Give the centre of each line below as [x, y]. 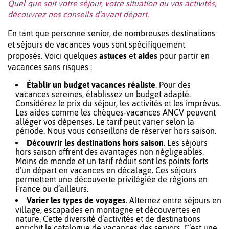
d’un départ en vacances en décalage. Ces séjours [106, 170]
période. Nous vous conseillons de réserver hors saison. [116, 131]
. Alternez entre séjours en [174, 201]
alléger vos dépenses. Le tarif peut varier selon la [105, 122]
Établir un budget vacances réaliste [91, 85]
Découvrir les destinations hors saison [95, 143]
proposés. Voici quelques [53, 56]
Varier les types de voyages [76, 201]
